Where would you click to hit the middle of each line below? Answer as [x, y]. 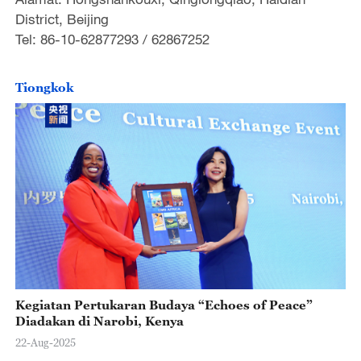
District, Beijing [62, 19]
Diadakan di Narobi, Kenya [99, 320]
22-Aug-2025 [45, 343]
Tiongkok [44, 87]
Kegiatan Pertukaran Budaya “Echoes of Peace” [164, 304]
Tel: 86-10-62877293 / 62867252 [112, 39]
